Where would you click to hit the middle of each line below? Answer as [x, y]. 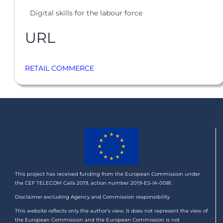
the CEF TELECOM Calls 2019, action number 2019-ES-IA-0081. [94, 183]
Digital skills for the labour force [86, 13]
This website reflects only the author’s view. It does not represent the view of [111, 211]
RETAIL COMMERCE [59, 68]
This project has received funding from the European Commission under [108, 174]
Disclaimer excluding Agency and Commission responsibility [92, 197]
